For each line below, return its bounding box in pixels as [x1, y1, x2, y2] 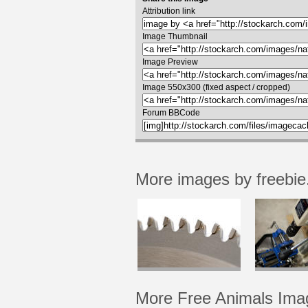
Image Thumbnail [142, 31, 208, 41]
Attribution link [142, 5, 195, 16]
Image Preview [142, 56, 198, 67]
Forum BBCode [142, 107, 200, 118]
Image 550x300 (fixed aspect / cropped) [142, 82, 290, 92]
